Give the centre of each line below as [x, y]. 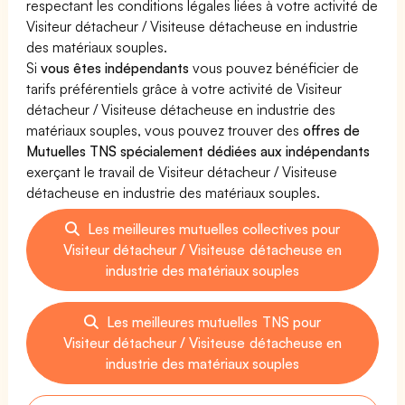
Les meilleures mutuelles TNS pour [212, 321]
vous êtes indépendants [115, 67]
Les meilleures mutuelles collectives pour [212, 228]
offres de [332, 130]
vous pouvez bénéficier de [274, 67]
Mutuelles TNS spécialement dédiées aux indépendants [198, 151]
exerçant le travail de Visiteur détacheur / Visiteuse [182, 171]
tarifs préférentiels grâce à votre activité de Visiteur [184, 88]
